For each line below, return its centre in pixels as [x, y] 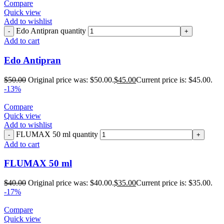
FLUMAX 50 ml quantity [57, 134]
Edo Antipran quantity [51, 31]
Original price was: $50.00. [71, 79]
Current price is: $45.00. [174, 79]
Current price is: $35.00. [174, 183]
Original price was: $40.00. [71, 183]
